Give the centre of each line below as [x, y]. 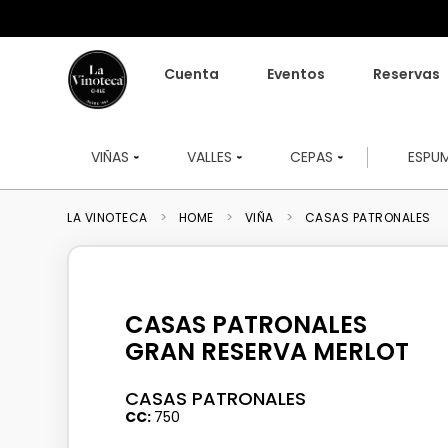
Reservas [406, 74]
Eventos [295, 74]
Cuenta [191, 74]
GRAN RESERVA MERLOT [266, 351]
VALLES [210, 156]
